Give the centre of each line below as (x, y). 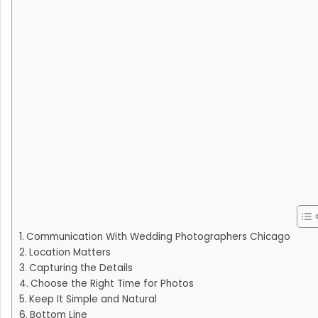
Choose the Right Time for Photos (112, 284)
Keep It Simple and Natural (93, 300)
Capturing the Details (81, 268)
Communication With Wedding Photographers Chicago (158, 237)
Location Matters (70, 253)
